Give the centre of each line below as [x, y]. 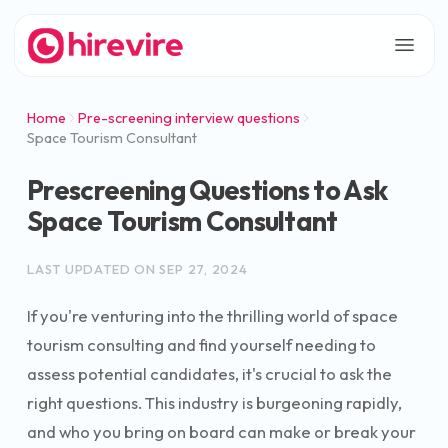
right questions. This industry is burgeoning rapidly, [214, 402]
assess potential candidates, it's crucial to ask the [209, 373]
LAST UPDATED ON [93, 269]
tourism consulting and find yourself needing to [201, 344]
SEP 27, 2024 [203, 269]
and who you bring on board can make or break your [221, 431]
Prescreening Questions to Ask [207, 190]
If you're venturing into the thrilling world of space [212, 315]
